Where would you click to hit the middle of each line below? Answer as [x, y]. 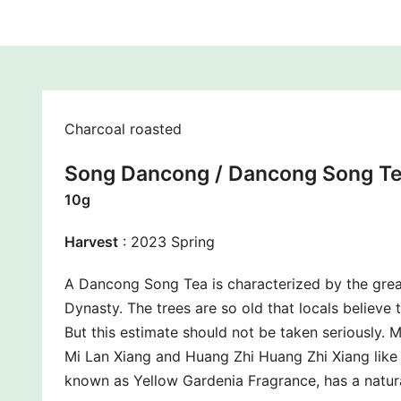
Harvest [91, 241]
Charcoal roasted [123, 128]
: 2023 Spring [166, 241]
